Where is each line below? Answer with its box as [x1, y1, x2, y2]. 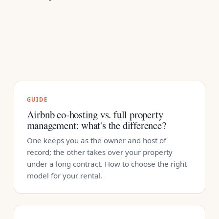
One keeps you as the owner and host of [26, 135, 166, 146]
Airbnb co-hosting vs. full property [26, 108, 163, 122]
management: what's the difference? [26, 118, 166, 132]
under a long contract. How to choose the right [26, 159, 187, 169]
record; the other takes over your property [26, 147, 173, 157]
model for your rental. [26, 171, 103, 181]
